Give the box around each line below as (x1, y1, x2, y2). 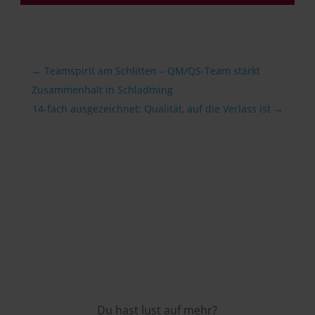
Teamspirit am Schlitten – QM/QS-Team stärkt (44, 64, 260, 77)
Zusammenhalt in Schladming (31, 83, 173, 96)
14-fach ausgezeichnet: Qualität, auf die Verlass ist (32, 102, 271, 115)
